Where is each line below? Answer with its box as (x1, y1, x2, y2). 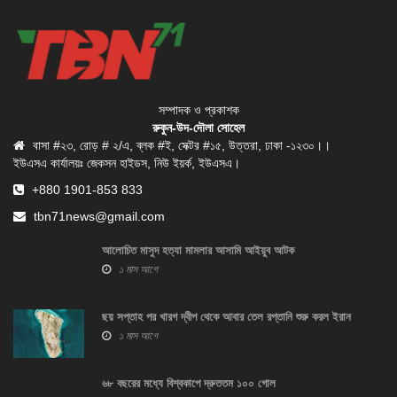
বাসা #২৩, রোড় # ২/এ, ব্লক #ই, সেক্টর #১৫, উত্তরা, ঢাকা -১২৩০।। (29, 138, 331, 153)
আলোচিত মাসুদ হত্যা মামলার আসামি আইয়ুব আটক (102, 244, 294, 258)
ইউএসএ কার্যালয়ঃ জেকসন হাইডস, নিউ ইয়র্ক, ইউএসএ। (13, 156, 240, 171)
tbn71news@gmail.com (30, 209, 165, 224)
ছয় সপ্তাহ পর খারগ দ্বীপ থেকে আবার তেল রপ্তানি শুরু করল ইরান (102, 310, 351, 324)
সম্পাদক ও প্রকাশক (158, 103, 239, 118)
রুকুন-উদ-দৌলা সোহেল (152, 121, 245, 136)
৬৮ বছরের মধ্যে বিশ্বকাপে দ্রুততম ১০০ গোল (102, 377, 276, 391)
